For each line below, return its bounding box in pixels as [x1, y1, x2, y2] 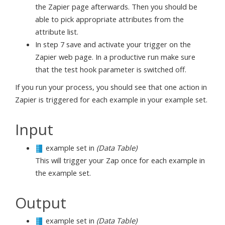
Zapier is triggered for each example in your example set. [15, 94, 207, 104]
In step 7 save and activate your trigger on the [35, 39, 191, 49]
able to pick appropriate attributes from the [35, 14, 184, 24]
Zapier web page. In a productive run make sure [35, 52, 195, 62]
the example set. [35, 167, 91, 178]
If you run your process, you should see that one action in [15, 82, 207, 92]
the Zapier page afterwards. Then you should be [35, 2, 197, 12]
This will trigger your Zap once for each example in [35, 155, 205, 165]
